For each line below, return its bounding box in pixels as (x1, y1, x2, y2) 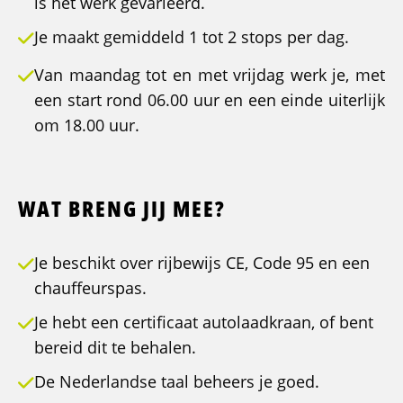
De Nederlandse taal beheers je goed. (34, 371, 319, 393)
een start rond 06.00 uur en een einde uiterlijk (34, 89, 385, 112)
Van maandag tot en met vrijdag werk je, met (34, 64, 385, 86)
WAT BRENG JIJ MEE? (18, 193, 226, 224)
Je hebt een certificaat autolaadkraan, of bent (34, 311, 373, 334)
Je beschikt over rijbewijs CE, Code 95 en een (34, 252, 370, 274)
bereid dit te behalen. (34, 336, 196, 359)
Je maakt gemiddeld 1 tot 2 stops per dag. (34, 26, 349, 49)
